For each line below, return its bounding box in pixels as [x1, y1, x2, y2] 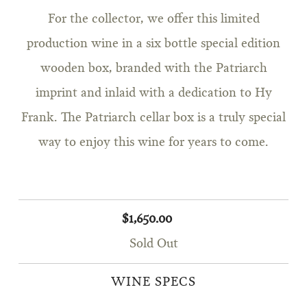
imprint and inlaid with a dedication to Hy [35, 87, 272, 100]
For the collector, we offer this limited [47, 13, 260, 26]
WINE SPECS [111, 276, 196, 289]
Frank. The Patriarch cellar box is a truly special [21, 112, 286, 125]
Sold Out [129, 238, 178, 251]
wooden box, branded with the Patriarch [40, 62, 267, 75]
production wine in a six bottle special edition [27, 38, 280, 51]
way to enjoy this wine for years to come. [38, 136, 269, 149]
